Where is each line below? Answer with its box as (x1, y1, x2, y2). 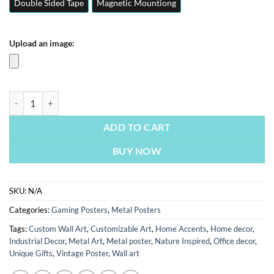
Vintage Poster (56, 248, 108, 258)
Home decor (210, 223, 253, 234)
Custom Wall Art (29, 223, 87, 234)
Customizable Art (91, 223, 152, 234)
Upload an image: (9, 37, 75, 48)
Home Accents (155, 223, 207, 234)
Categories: (9, 204, 51, 215)
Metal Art (68, 235, 103, 246)
